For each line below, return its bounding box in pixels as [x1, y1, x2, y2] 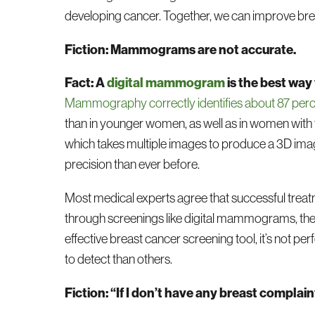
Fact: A [65, 75, 108, 91]
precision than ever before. [65, 156, 200, 173]
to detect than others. [65, 250, 173, 267]
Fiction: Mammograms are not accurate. [65, 41, 297, 58]
